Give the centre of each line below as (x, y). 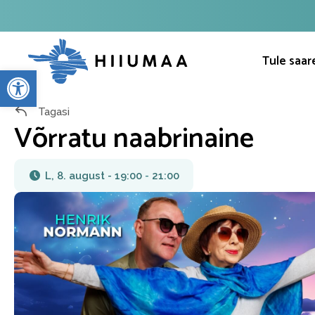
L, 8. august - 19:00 (94, 175)
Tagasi (52, 111)
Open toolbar (73, 76)
